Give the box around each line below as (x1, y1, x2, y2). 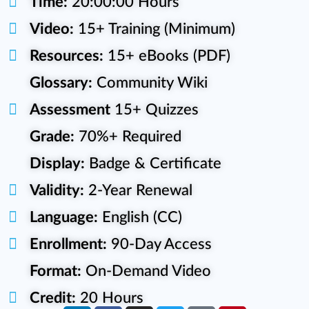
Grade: (29, 129, 74, 145)
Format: (29, 263, 81, 279)
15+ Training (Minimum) (73, 21, 235, 37)
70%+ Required (74, 129, 181, 145)
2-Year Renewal (83, 183, 192, 199)
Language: (29, 210, 98, 226)
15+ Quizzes (110, 102, 199, 118)
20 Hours (75, 290, 143, 306)
